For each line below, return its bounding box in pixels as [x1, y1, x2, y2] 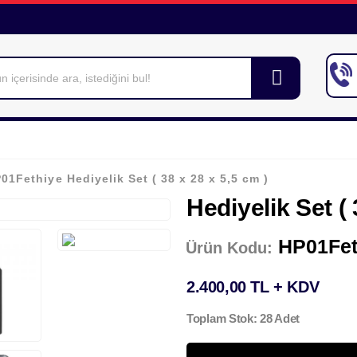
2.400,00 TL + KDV [186, 277, 320, 296]
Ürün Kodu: [186, 238, 273, 257]
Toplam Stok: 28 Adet [186, 312, 300, 326]
